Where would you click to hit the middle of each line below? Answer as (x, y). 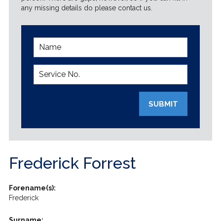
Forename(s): (32, 188)
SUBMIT (164, 104)
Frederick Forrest (72, 163)
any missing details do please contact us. (87, 8)
